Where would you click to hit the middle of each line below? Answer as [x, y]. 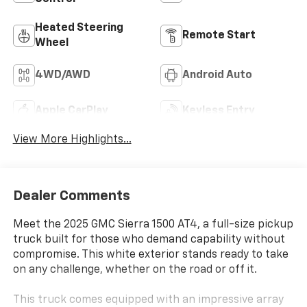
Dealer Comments [71, 196]
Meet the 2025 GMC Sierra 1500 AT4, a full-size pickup [153, 224]
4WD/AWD [62, 75]
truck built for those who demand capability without [149, 240]
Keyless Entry [219, 111]
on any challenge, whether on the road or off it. [135, 270]
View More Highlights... [72, 140]
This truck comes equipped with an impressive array [148, 300]
